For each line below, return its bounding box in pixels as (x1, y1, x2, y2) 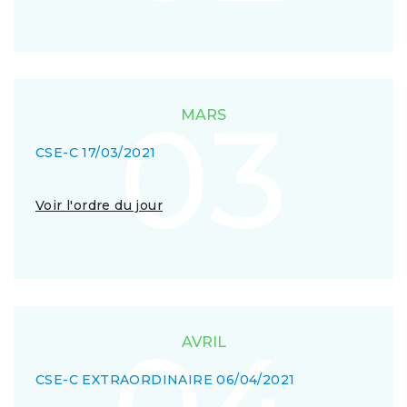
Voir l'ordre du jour (35, 197, 163, 213)
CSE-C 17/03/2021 (35, 144, 156, 161)
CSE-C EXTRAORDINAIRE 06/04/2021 (35, 372, 295, 388)
